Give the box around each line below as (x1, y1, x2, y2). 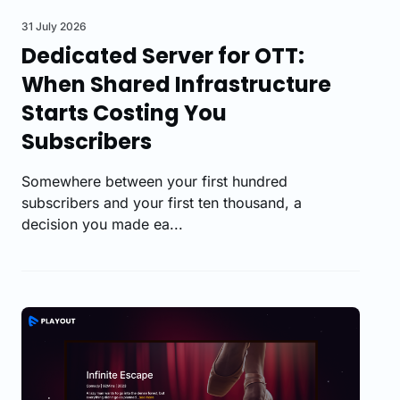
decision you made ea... (21, 214, 183, 233)
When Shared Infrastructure (21, 69, 331, 99)
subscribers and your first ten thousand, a (21, 193, 302, 212)
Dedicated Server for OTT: (21, 40, 304, 71)
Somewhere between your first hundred (21, 171, 287, 190)
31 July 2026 (21, 19, 87, 33)
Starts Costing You (21, 97, 227, 128)
